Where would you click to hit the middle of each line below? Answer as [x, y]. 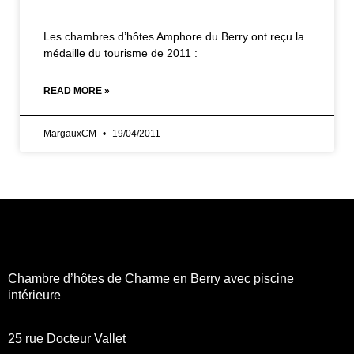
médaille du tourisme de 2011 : [121, 53]
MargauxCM [71, 134]
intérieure [34, 295]
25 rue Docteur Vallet [68, 339]
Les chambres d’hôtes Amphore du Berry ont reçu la [174, 36]
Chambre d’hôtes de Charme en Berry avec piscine [151, 279]
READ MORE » [77, 91]
